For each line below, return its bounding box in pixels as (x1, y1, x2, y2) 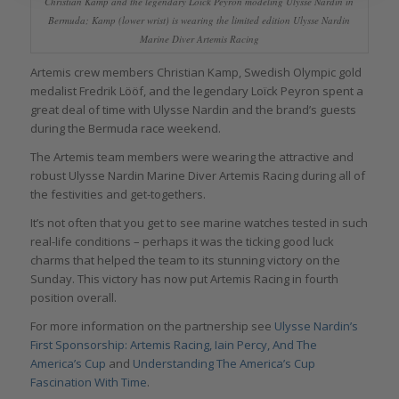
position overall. (29, 289, 117, 306)
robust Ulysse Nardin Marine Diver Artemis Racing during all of (29, 167, 365, 184)
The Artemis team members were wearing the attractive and (29, 149, 354, 166)
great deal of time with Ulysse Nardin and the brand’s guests (29, 102, 356, 118)
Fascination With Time (29, 374, 147, 391)
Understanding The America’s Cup (132, 355, 315, 372)
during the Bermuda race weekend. (29, 120, 221, 137)
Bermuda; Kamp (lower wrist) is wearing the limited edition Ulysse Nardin (48, 13, 351, 28)
